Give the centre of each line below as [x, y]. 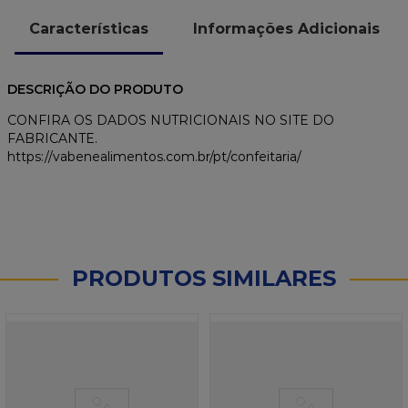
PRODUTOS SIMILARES [204, 279]
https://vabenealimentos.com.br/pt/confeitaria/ [154, 157]
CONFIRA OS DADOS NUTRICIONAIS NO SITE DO [171, 121]
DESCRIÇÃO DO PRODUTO [95, 90]
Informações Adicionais [286, 28]
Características [89, 28]
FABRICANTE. [52, 139]
